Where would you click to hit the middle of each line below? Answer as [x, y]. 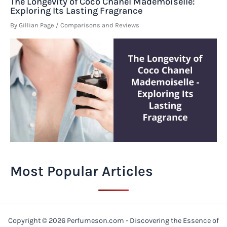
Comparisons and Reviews [100, 25]
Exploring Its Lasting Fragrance [76, 11]
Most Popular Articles [82, 171]
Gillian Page [37, 25]
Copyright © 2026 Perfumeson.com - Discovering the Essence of [113, 221]
